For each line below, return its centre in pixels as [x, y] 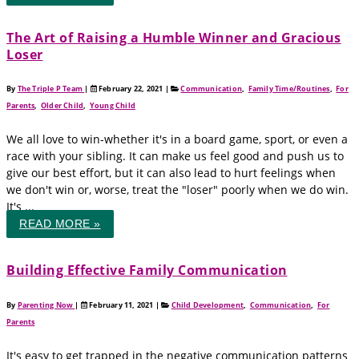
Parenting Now [46, 305]
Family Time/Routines [289, 88]
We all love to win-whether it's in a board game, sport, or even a [177, 139]
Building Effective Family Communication [147, 270]
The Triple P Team [51, 88]
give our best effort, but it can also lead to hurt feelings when [171, 173]
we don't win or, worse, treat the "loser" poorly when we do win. [177, 190]
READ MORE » [60, 224]
